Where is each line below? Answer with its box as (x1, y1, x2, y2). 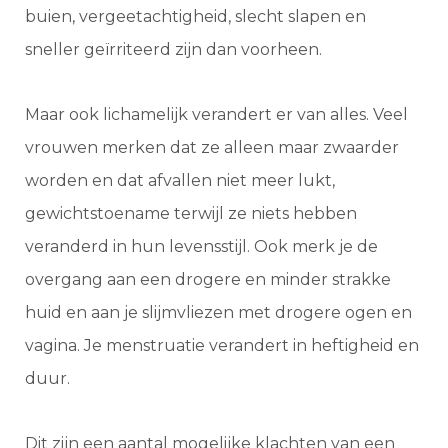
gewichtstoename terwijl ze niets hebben (25, 204, 357, 224)
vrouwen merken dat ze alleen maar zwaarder (25, 138, 399, 158)
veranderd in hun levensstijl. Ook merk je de (25, 237, 378, 257)
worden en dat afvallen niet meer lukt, (25, 171, 335, 191)
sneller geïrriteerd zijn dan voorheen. (25, 40, 326, 60)
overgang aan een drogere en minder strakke (25, 270, 391, 290)
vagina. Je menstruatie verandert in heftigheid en (25, 336, 419, 356)
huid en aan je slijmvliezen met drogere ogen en (25, 303, 412, 323)
